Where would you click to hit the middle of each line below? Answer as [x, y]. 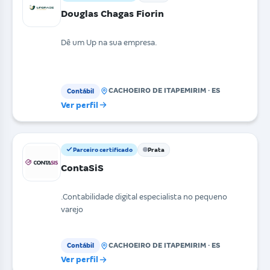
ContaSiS [82, 168]
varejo [72, 210]
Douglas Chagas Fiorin [112, 13]
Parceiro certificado [103, 149]
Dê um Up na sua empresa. [109, 42]
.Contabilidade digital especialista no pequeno [144, 197]
